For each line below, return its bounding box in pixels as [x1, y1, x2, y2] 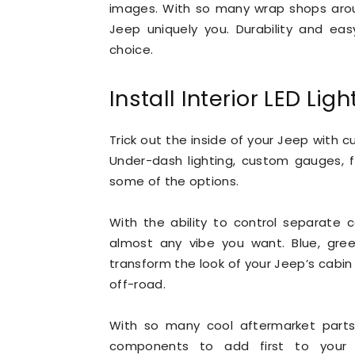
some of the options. [109, 173, 239, 189]
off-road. [109, 276, 166, 292]
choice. [109, 41, 154, 58]
